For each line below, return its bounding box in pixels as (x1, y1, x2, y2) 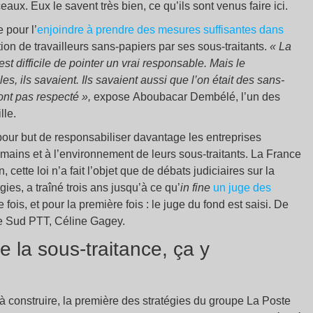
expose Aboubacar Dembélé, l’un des (94, 91, 280, 103)
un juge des (213, 182, 271, 194)
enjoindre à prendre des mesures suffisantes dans (37, 24, 284, 36)
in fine (180, 182, 210, 194)
